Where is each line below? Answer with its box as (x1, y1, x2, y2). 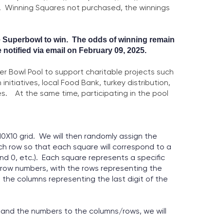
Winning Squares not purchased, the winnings (5, 3, 170, 13)
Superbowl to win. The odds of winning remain (2, 36, 175, 44)
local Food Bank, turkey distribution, (42, 78, 170, 88)
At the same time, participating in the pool (7, 89, 168, 98)
